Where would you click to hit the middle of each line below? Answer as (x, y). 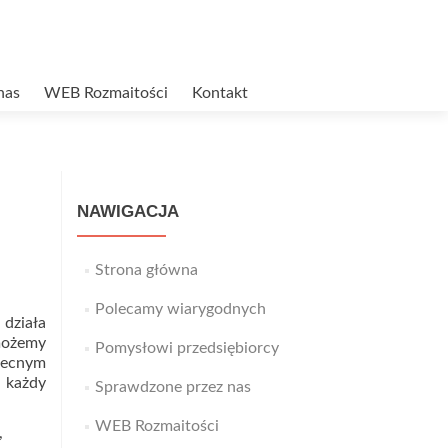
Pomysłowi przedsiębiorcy (186, 348)
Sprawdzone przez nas (172, 387)
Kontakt (220, 93)
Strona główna (146, 270)
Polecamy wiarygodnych (180, 309)
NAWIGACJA (128, 211)
